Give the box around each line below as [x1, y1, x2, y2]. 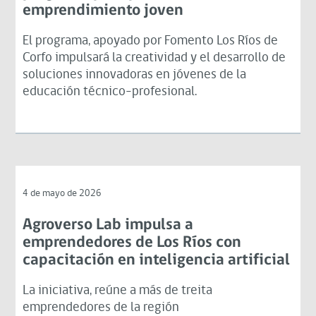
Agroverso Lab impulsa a [23, 217, 194, 233]
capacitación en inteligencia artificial [23, 252, 291, 269]
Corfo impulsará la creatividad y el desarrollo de [23, 51, 286, 65]
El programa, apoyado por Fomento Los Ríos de [23, 34, 279, 48]
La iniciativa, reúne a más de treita [23, 284, 213, 298]
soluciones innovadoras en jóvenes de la [23, 68, 247, 82]
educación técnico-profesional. [23, 85, 197, 99]
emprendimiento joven [23, 2, 184, 19]
